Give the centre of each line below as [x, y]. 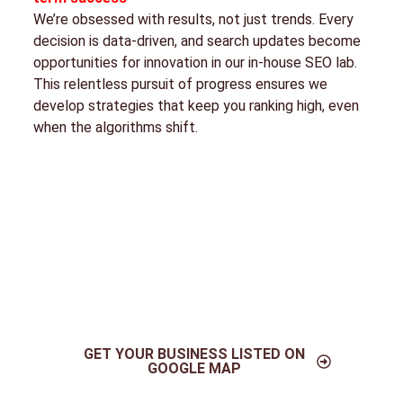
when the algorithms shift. [115, 127]
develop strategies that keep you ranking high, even [196, 105]
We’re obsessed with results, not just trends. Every [193, 19]
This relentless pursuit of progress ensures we [180, 84]
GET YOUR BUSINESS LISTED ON [194, 354]
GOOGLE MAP [194, 368]
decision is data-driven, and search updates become [197, 40]
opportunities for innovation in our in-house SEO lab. [195, 62]
